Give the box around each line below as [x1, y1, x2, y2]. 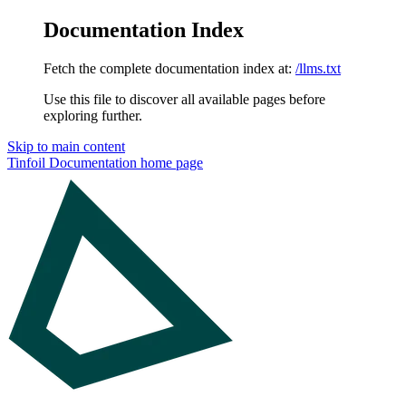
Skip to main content [7, 138, 125, 154]
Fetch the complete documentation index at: [43, 60, 292, 76]
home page [137, 154, 203, 170]
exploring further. [43, 107, 142, 123]
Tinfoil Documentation [7, 154, 137, 170]
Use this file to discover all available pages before [43, 91, 325, 107]
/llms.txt [295, 60, 341, 76]
